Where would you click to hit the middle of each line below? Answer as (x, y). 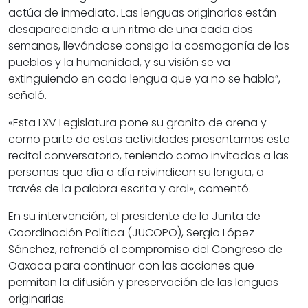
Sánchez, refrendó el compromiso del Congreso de (145, 250)
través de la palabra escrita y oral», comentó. (130, 189)
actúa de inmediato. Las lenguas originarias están (142, 13)
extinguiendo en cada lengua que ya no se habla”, (144, 79)
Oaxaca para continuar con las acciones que (131, 266)
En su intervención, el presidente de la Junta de (134, 217)
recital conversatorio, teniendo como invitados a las (148, 156)
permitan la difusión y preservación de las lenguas (143, 283)
